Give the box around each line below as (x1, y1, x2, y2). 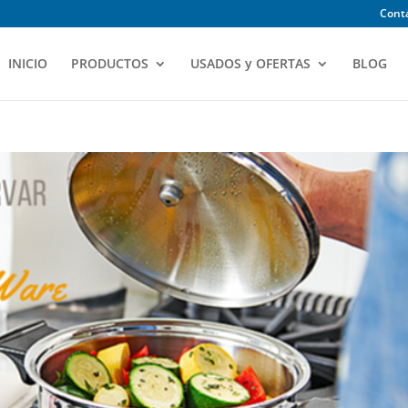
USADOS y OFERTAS (189, 55, 311, 72)
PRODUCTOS (70, 55, 148, 72)
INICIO (7, 55, 47, 72)
